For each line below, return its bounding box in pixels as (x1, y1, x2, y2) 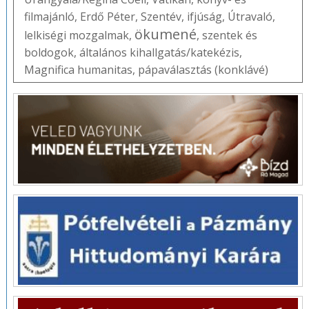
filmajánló (23, 9, 74, 25)
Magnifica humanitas (23, 62, 132, 78)
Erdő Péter (79, 9, 135, 25)
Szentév (140, 9, 181, 25)
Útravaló (227, 9, 272, 25)
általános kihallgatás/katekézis (79, 45, 239, 61)
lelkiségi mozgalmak (23, 28, 129, 43)
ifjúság (186, 9, 222, 25)
